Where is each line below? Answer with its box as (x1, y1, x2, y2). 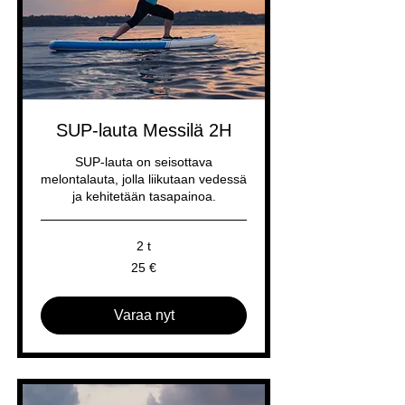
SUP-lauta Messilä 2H (56, 120, 231, 140)
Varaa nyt (113, 307, 174, 323)
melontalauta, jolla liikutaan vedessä (41, 172, 247, 186)
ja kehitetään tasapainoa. (71, 189, 216, 203)
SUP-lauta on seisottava (75, 155, 212, 169)
